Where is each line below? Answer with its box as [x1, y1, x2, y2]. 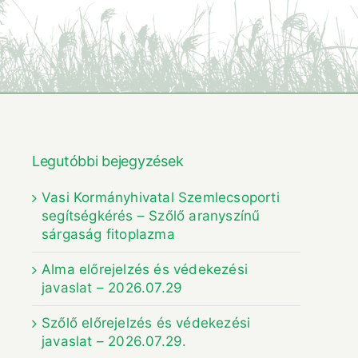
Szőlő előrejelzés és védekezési [42, 314, 251, 331]
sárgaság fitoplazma [42, 225, 175, 242]
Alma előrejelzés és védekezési [42, 261, 248, 277]
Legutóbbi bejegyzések [32, 152, 184, 169]
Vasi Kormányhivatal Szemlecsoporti [42, 189, 280, 205]
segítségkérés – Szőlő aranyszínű [42, 207, 261, 224]
